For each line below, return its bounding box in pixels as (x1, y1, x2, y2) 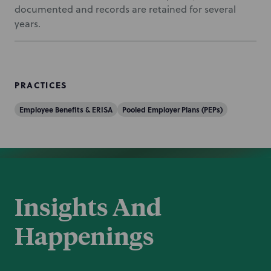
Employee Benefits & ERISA (19, 104, 113, 115)
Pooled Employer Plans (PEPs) (122, 104, 223, 115)
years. (15, 17, 41, 30)
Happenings (15, 220, 154, 251)
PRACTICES (15, 79, 68, 91)
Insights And (15, 191, 162, 222)
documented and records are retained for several (15, 2, 236, 16)
